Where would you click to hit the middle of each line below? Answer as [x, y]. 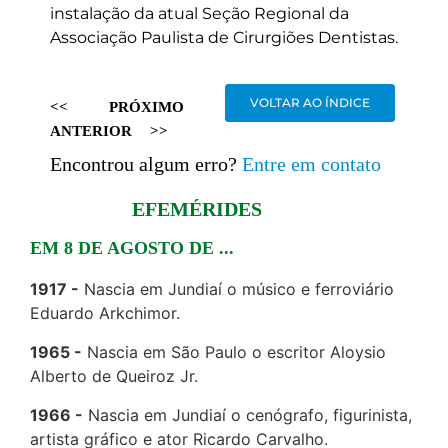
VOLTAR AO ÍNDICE [309, 103]
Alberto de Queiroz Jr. [114, 376]
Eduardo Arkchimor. [105, 313]
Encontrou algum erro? [143, 164]
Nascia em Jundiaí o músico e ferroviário [239, 289]
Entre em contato [311, 164]
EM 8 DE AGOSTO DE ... [132, 248]
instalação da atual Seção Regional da [199, 13]
